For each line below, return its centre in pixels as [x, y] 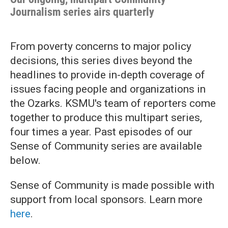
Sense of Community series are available [106, 146]
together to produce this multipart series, [106, 118]
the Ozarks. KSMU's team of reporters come [113, 103]
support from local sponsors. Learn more [106, 199]
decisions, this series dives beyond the [101, 61]
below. [25, 160]
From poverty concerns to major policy [101, 46]
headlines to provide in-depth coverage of [108, 75]
